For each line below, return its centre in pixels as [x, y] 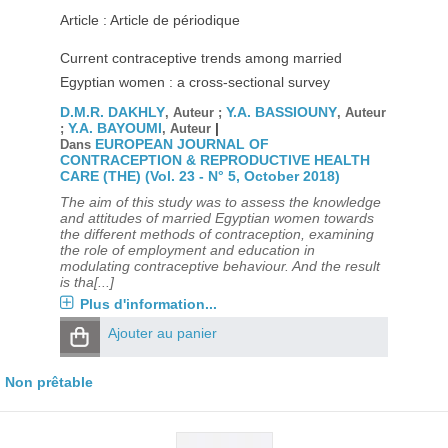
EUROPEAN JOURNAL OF [181, 144]
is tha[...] [86, 282]
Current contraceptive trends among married [200, 58]
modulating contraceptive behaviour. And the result [219, 266]
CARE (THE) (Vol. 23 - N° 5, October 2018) [199, 176]
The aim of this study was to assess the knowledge [220, 202]
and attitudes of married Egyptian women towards [216, 218]
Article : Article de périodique [149, 20]
